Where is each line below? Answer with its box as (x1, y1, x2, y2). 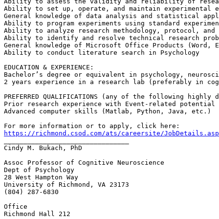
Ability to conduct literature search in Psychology (4, 49, 199, 57)
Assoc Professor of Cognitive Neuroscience (4, 159, 164, 167)
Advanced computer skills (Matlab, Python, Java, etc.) (4, 108, 211, 115)
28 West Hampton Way (4, 174, 78, 181)
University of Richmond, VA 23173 (4, 181, 129, 189)
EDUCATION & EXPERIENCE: (4, 64, 94, 71)
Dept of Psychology (4, 166, 74, 174)
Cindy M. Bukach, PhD (4, 144, 82, 152)
